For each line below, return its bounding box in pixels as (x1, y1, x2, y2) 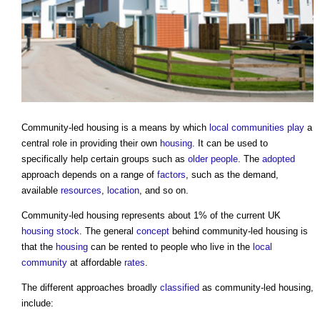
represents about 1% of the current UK (119, 210, 281, 221)
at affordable (67, 257, 124, 269)
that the (21, 241, 56, 253)
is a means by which (119, 122, 209, 134)
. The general (79, 226, 136, 237)
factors (157, 169, 186, 181)
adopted (262, 154, 295, 165)
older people (188, 154, 238, 165)
